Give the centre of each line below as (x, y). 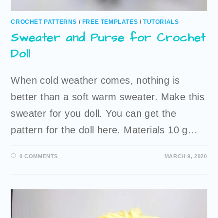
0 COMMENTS (39, 156)
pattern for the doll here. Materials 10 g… (104, 130)
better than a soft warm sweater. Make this (108, 97)
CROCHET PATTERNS (44, 22)
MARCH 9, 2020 (186, 156)
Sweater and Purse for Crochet (108, 38)
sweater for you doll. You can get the (94, 113)
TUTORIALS (161, 22)
